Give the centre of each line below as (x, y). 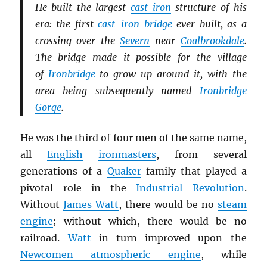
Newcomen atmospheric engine (111, 255)
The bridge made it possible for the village (141, 57)
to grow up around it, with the (171, 74)
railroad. (44, 238)
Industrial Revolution (190, 188)
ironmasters (128, 155)
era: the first (66, 24)
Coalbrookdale (212, 40)
